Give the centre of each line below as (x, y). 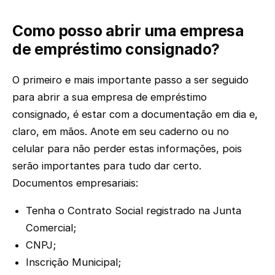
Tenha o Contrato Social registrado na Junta (134, 210)
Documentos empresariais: (75, 183)
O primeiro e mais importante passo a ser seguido (130, 79)
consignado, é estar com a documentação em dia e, (135, 114)
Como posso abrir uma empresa (128, 31)
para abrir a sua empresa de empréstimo (110, 97)
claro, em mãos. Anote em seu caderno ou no (121, 131)
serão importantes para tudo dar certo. (107, 165)
